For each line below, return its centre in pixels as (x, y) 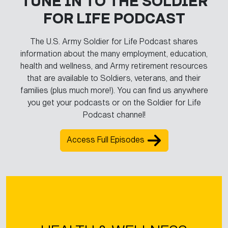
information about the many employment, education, (114, 54)
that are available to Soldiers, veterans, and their (114, 78)
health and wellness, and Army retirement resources (114, 66)
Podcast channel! (114, 115)
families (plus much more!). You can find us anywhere (114, 90)
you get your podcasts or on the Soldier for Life (114, 103)
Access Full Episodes (106, 140)
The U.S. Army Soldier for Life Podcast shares (114, 41)
